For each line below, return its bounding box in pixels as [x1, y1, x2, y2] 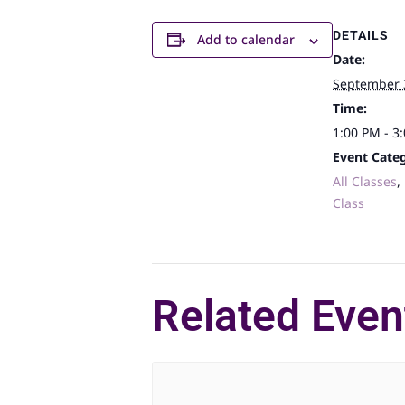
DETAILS [333, 28, 389, 43]
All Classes [333, 173, 397, 191]
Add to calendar [196, 31, 295, 49]
